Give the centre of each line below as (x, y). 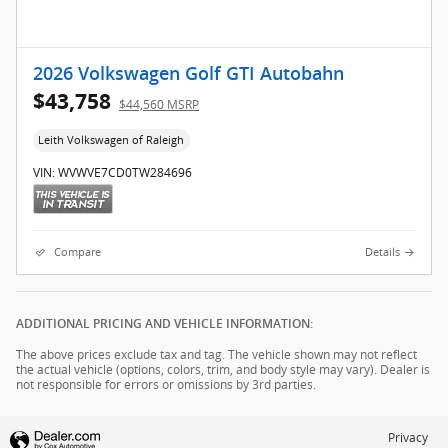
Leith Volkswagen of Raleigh (111, 139)
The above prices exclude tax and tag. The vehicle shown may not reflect (216, 355)
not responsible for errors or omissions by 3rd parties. (166, 385)
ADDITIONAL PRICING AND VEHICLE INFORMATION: (164, 324)
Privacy (408, 438)
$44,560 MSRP (159, 104)
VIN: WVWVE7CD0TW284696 (112, 173)
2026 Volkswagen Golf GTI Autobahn (188, 73)
